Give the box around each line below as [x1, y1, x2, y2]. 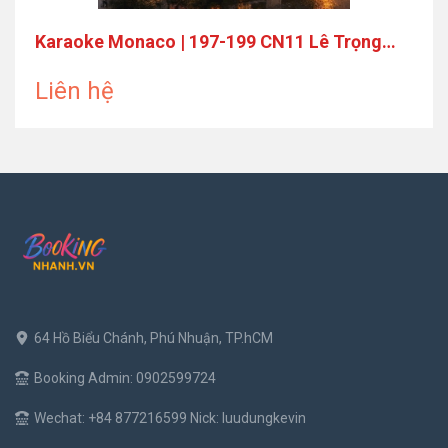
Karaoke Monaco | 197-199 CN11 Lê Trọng [35, 30, 382, 52]
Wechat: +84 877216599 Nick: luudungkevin [34, 409, 306, 426]
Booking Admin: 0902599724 [34, 369, 216, 386]
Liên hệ [35, 76, 114, 105]
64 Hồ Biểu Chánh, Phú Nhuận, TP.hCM [34, 329, 273, 346]
